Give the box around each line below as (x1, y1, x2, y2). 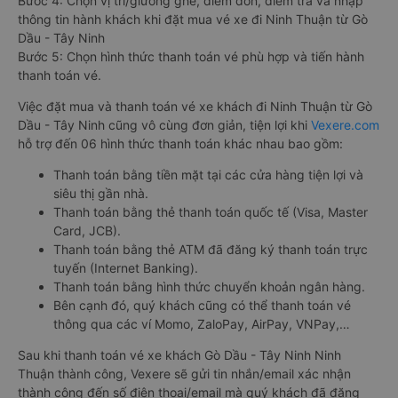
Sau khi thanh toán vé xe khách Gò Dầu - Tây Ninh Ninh (18, 347, 341, 363)
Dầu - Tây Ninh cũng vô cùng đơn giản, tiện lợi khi (18, 117, 311, 133)
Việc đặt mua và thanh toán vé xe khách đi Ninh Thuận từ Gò (18, 99, 372, 115)
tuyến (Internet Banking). (53, 260, 198, 276)
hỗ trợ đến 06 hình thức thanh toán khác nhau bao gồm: (18, 136, 343, 152)
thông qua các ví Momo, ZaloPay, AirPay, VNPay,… (53, 316, 350, 332)
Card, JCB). (53, 223, 121, 239)
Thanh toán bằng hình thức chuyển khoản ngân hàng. (53, 279, 365, 295)
